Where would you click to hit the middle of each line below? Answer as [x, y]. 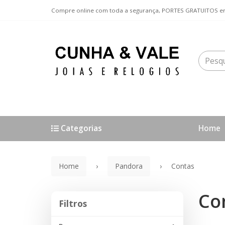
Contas [183, 166]
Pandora [129, 166]
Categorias [81, 128]
